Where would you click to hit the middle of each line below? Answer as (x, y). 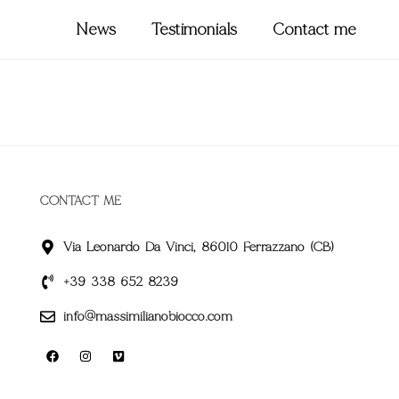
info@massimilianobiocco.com (148, 316)
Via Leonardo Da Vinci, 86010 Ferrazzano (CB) (199, 247)
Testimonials (194, 29)
